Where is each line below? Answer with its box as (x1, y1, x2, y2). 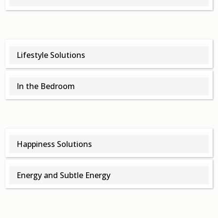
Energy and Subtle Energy (17, 170, 111, 181)
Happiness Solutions (17, 139, 92, 150)
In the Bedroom (17, 81, 75, 92)
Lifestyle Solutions (17, 50, 86, 61)
